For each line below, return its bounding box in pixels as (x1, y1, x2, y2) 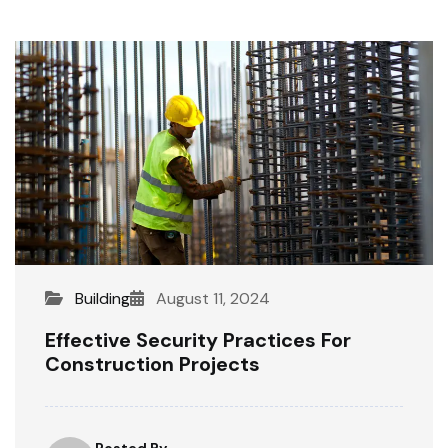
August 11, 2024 (152, 287, 270, 309)
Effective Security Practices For (45, 326, 351, 353)
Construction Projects (45, 350, 260, 377)
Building (75, 287, 130, 309)
